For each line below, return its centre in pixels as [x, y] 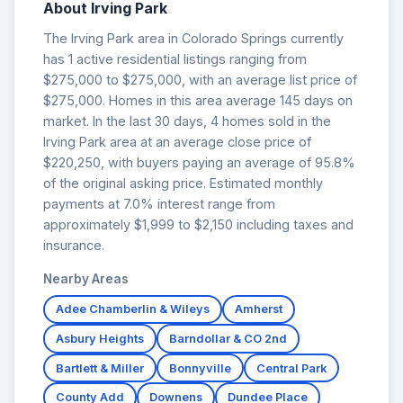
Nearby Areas [86, 278]
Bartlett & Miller [100, 368]
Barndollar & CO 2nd [228, 339]
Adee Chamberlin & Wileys [133, 309]
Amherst [259, 309]
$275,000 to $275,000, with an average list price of [200, 79]
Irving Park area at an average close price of [177, 141]
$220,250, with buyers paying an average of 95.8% [199, 162]
